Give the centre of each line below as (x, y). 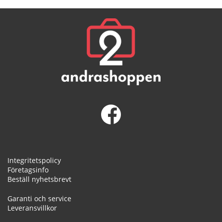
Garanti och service (39, 198)
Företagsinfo (28, 170)
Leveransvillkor (32, 208)
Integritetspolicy (34, 160)
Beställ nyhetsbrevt (39, 179)
